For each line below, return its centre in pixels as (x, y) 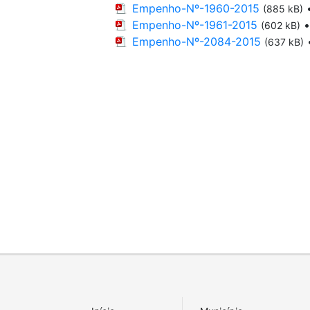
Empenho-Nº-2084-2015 (197, 42)
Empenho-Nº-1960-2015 (196, 8)
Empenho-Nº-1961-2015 (195, 25)
